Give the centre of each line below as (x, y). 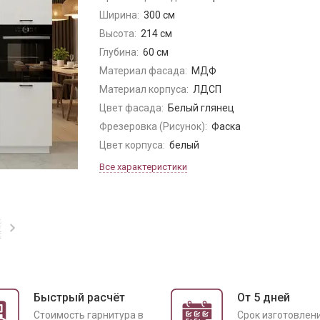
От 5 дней (264, 297)
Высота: (118, 34)
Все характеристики (143, 167)
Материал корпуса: (144, 89)
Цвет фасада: (131, 108)
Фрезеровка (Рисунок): (153, 126)
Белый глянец (201, 108)
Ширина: (119, 15)
